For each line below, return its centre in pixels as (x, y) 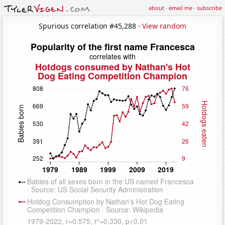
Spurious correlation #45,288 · (90, 26)
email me (181, 8)
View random (164, 26)
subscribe (209, 8)
